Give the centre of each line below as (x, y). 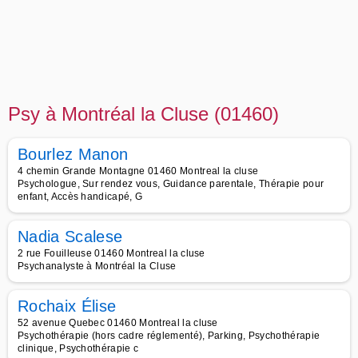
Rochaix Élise (67, 306)
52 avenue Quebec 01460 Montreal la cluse (118, 323)
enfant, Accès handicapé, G (80, 197)
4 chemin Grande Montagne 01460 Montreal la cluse (138, 171)
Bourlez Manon (73, 154)
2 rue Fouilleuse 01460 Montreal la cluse (111, 253)
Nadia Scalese (70, 237)
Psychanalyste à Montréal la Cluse (97, 266)
